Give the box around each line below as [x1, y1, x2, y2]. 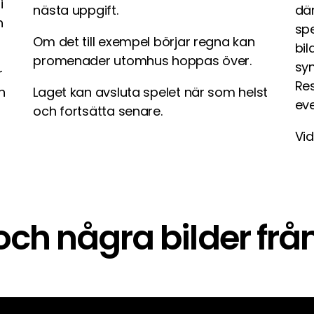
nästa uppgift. [33, 1, 118, 19]
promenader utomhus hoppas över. [33, 52, 252, 69]
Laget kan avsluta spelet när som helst [33, 83, 268, 101]
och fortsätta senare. [33, 102, 163, 120]
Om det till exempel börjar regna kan [33, 33, 255, 50]
